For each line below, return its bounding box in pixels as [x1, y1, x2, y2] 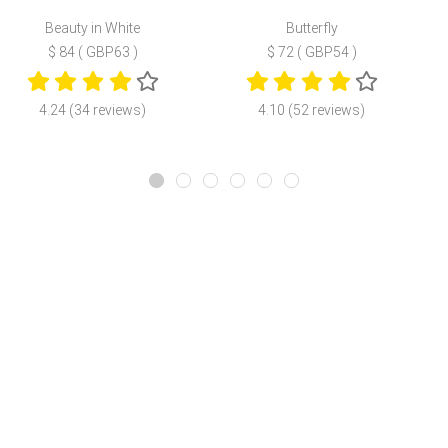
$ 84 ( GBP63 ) [47, 44, 138, 61]
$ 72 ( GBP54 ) [266, 44, 357, 61]
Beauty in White [45, 20, 141, 37]
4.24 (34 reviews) [39, 102, 147, 119]
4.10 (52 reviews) [258, 102, 366, 119]
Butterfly [285, 20, 338, 37]
